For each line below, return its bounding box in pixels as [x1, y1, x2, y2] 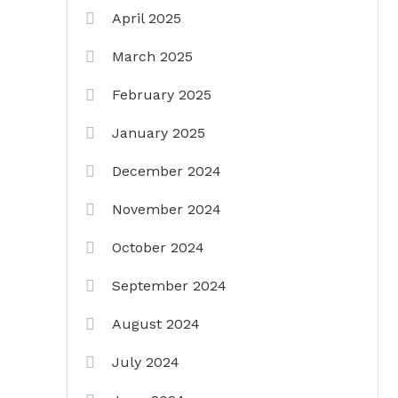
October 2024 [112, 239, 204, 256]
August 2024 [112, 315, 200, 332]
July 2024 [112, 354, 179, 370]
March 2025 [112, 48, 193, 65]
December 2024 [112, 163, 221, 179]
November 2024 [112, 201, 221, 218]
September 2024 [112, 277, 227, 294]
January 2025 [112, 124, 205, 141]
